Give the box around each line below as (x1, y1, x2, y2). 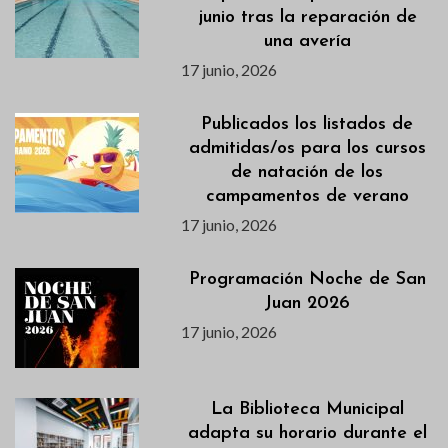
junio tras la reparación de (197, 8, 417, 28)
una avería (263, 32, 351, 52)
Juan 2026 (264, 294, 351, 314)
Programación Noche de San (188, 270, 426, 290)
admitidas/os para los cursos (188, 139, 426, 159)
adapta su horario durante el (187, 424, 427, 444)
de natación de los (231, 163, 384, 183)
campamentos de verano (205, 187, 409, 207)
